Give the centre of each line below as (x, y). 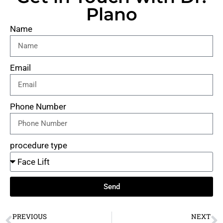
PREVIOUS (30, 217)
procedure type (39, 146)
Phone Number (38, 107)
